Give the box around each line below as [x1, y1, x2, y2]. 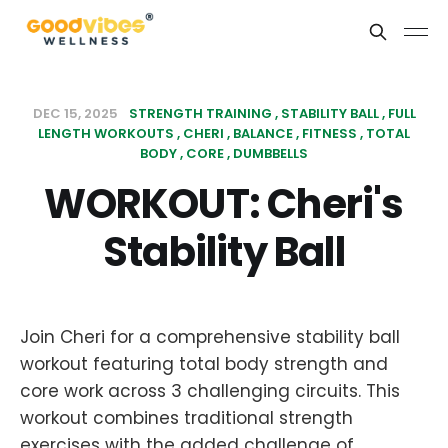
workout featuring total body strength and [20, 352, 388, 376]
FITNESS [302, 124, 357, 143]
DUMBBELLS [233, 144, 308, 163]
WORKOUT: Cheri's [44, 176, 404, 232]
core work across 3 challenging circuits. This [20, 379, 400, 403]
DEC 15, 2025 [32, 104, 121, 123]
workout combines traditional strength [20, 406, 353, 430]
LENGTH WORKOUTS [38, 124, 174, 143]
